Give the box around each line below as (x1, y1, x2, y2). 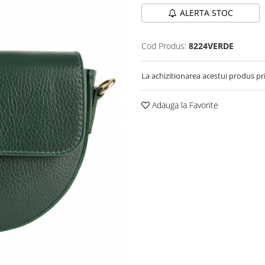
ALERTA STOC (179, 7, 233, 18)
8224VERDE (189, 40, 234, 51)
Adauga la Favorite (150, 99, 218, 111)
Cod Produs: (141, 40, 186, 51)
